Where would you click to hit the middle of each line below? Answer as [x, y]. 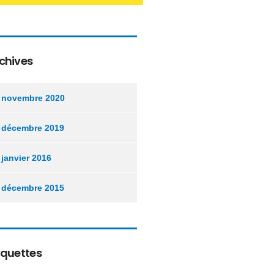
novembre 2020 [33, 98]
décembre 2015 [33, 188]
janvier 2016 [26, 158]
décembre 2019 [33, 128]
